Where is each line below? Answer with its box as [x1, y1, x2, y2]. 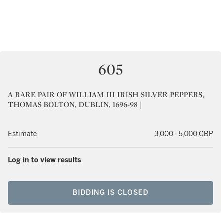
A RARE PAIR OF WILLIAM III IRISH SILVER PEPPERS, [8, 89, 204, 100]
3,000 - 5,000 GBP [154, 130, 213, 138]
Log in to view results [8, 156, 81, 164]
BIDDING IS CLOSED [73, 188, 148, 197]
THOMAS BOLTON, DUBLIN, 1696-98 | [8, 99, 142, 110]
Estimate [8, 130, 37, 138]
